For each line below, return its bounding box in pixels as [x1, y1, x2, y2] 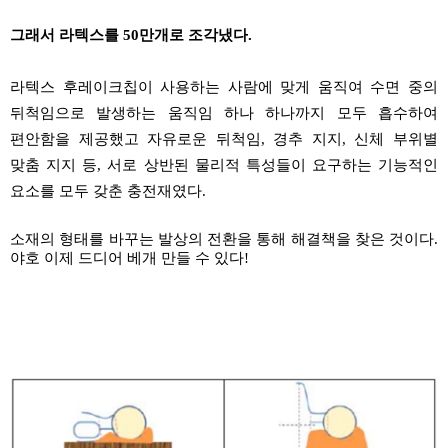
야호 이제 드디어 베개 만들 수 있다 [10, 249, 244, 266]
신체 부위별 [354, 130, 439, 147]
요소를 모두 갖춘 [10, 182, 127, 199]
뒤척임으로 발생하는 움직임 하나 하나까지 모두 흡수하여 [10, 104, 438, 121]
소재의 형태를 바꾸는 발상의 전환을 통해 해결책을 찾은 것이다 [10, 230, 434, 247]
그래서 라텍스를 [10, 26, 123, 43]
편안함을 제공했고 [10, 130, 139, 147]
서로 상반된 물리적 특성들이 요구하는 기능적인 [107, 156, 438, 173]
